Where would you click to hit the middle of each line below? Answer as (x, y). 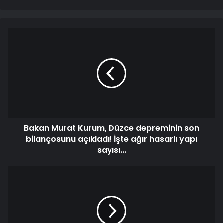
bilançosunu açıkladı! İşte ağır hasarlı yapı (111, 139)
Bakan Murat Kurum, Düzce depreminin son (111, 128)
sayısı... (111, 150)
